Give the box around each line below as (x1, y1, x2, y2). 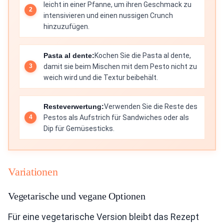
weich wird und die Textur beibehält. (43, 73, 158, 81)
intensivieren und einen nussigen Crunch (43, 11, 173, 19)
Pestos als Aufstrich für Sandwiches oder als (43, 113, 189, 121)
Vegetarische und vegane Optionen (8, 190, 145, 201)
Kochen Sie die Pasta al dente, (94, 51, 191, 59)
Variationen (8, 165, 58, 178)
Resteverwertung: (43, 102, 104, 110)
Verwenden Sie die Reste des (104, 102, 197, 110)
